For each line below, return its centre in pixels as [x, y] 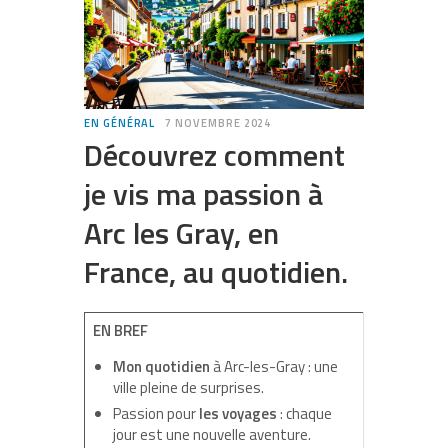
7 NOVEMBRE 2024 [218, 122]
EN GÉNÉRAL [120, 122]
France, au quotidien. [216, 271]
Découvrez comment [214, 154]
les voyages [237, 413]
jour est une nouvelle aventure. [211, 434]
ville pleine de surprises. [188, 387]
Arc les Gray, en [181, 232]
